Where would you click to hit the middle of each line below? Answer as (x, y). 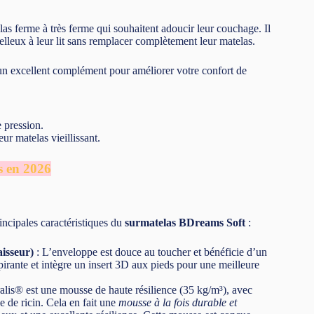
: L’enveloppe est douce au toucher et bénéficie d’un (150, 252)
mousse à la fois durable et (178, 302)
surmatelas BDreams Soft (185, 222)
